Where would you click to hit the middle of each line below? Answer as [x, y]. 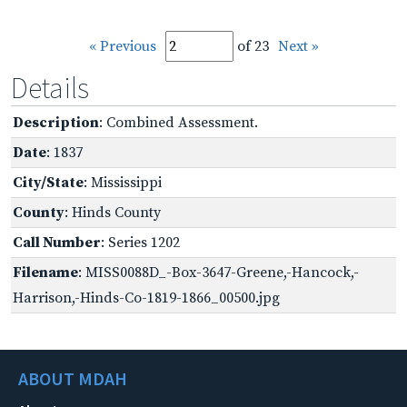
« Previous [122, 46]
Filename [45, 272]
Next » [298, 46]
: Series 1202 [140, 242]
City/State [48, 182]
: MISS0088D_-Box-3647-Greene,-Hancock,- [218, 272]
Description [56, 122]
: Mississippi [123, 182]
